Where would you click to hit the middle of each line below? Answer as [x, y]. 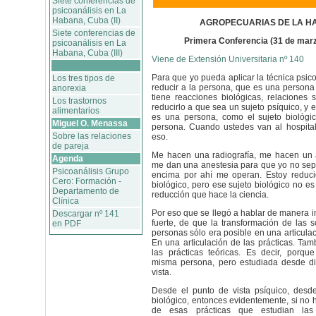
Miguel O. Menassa [90, 123]
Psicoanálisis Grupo [91, 171]
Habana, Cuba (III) [87, 53]
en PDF [67, 224]
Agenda [68, 159]
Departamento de [86, 191]
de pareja [71, 146]
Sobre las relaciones [92, 136]
